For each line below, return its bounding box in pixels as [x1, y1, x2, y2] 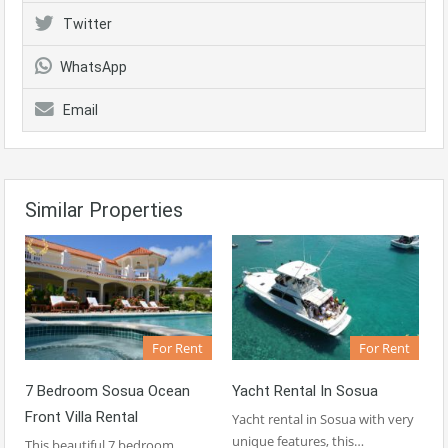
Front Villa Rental [25, 407, 138, 426]
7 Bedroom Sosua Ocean [25, 381, 190, 400]
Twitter [63, 15, 112, 32]
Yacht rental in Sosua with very [232, 409, 414, 428]
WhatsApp [60, 58, 127, 75]
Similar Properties [25, 197, 183, 222]
